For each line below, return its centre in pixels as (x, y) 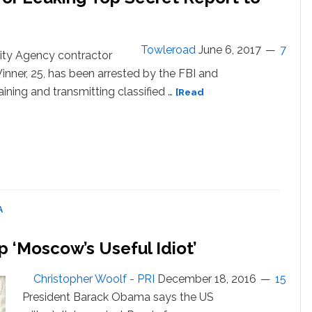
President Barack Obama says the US (118, 297)
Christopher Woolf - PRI (94, 279)
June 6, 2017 (230, 50)
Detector (156, 14)
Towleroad (168, 50)
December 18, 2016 (207, 279)
